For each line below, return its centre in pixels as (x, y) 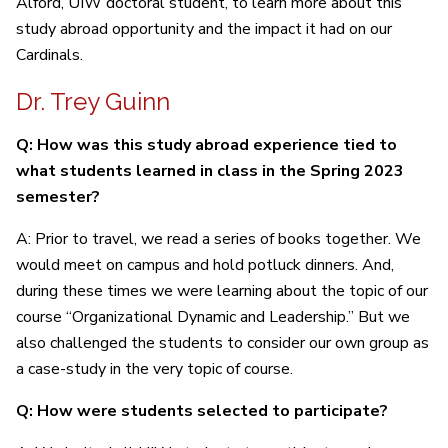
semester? (60, 196)
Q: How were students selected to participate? (204, 410)
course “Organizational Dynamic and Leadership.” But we (213, 316)
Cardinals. (51, 54)
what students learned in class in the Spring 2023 (210, 170)
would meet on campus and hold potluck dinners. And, (205, 264)
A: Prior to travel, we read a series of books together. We (218, 238)
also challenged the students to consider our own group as (222, 342)
